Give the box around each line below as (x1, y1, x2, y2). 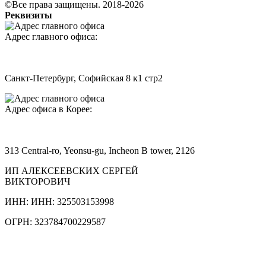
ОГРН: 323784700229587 (5, 216, 106, 227)
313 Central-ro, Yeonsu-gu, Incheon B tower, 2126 (5, 145, 195, 156)
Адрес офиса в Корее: (5, 103, 92, 114)
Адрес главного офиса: (5, 31, 97, 42)
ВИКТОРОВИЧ (5, 176, 70, 186)
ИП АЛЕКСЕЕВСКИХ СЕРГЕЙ (5, 165, 138, 176)
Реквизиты (5, 9, 52, 20)
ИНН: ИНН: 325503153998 (5, 196, 114, 207)
